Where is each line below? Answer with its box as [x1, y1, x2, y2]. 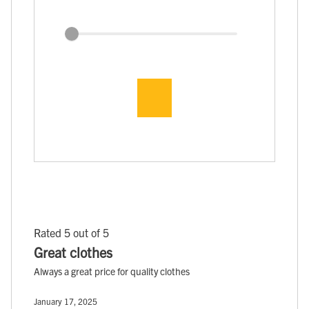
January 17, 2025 [34, 295, 97, 306]
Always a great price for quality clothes [34, 264, 190, 277]
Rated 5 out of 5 [34, 225, 109, 239]
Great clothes [34, 243, 112, 261]
